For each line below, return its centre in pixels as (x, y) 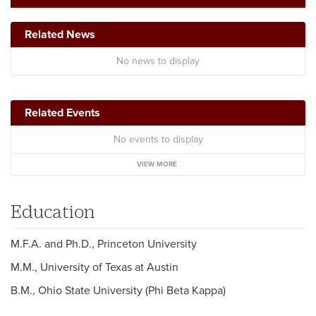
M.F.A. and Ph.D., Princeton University (104, 244)
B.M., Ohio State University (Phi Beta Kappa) (118, 290)
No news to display (158, 61)
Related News (60, 34)
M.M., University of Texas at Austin (95, 267)
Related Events (62, 113)
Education (53, 211)
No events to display (158, 139)
